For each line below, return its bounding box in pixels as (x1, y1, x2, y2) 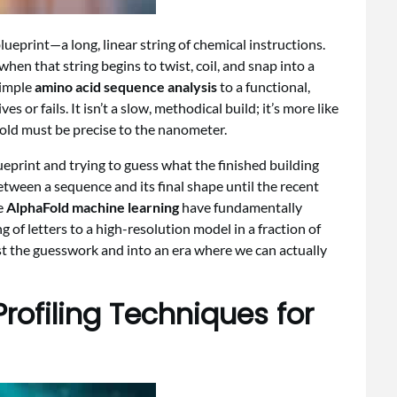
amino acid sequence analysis (35, 78, 217, 95)
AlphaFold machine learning (6, 198, 179, 215)
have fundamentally (179, 198, 302, 215)
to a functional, (217, 78, 310, 95)
